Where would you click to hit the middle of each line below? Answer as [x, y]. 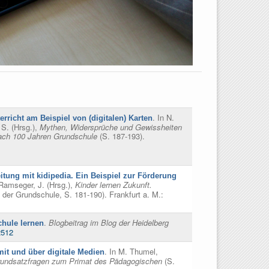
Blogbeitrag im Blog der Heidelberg [109, 223]
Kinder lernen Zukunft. [113, 185]
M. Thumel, [138, 252]
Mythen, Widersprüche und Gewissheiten [111, 127]
